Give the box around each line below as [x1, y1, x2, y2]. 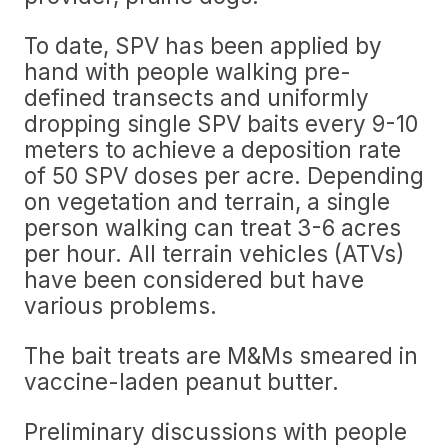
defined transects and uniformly [24, 84, 369, 111]
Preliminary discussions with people [24, 418, 407, 445]
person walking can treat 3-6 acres [24, 214, 401, 241]
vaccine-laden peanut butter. [24, 368, 339, 395]
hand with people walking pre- [24, 58, 351, 85]
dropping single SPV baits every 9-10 [24, 110, 418, 137]
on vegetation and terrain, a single [24, 188, 390, 215]
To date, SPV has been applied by [24, 32, 382, 59]
